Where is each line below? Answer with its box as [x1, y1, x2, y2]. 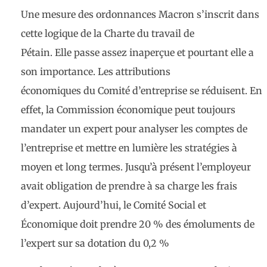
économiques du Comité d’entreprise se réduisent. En [21, 85, 262, 97]
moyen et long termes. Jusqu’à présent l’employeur [21, 161, 251, 173]
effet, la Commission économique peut [21, 104, 195, 116]
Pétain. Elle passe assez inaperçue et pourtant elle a [21, 46, 254, 59]
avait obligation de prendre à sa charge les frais [21, 180, 237, 193]
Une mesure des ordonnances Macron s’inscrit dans [21, 8, 259, 21]
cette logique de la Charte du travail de [21, 27, 194, 40]
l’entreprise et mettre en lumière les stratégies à [21, 142, 237, 154]
